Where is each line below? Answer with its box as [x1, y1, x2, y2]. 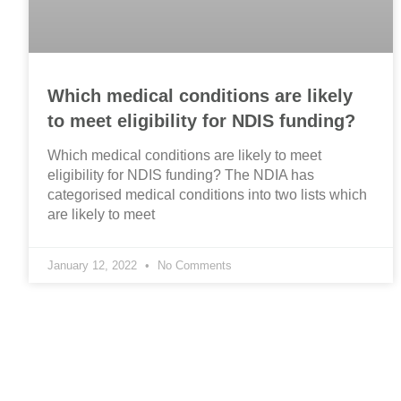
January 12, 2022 [47, 259, 141, 273]
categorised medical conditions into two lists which [47, 187, 367, 203]
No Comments [154, 259, 232, 273]
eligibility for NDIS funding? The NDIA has [47, 167, 314, 183]
